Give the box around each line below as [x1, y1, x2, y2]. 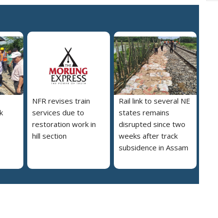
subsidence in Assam [119, 142, 188, 152]
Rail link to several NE [119, 95, 190, 106]
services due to [32, 107, 84, 117]
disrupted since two [119, 119, 185, 129]
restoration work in [32, 119, 96, 129]
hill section [32, 130, 67, 141]
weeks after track [119, 130, 178, 141]
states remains [119, 107, 169, 117]
